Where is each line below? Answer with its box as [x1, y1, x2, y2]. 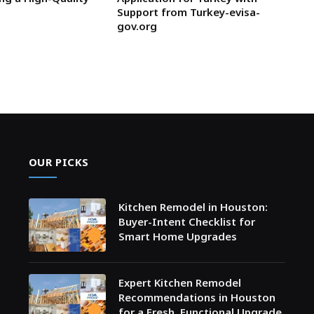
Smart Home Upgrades [118, 228, 237, 243]
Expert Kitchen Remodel [118, 275, 241, 289]
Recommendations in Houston [118, 289, 275, 304]
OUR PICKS [28, 154, 90, 169]
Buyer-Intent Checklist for [118, 214, 255, 228]
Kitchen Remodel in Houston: [118, 199, 268, 214]
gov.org [116, 18, 157, 33]
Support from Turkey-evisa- [116, 4, 260, 19]
